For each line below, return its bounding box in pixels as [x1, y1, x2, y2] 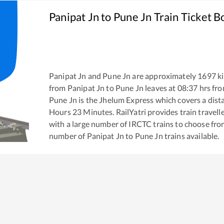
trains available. [162, 130, 219, 140]
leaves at [143, 82, 176, 92]
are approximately [130, 70, 196, 80]
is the [77, 94, 98, 104]
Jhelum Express [99, 94, 154, 104]
